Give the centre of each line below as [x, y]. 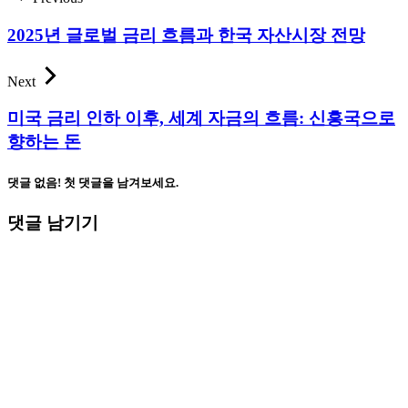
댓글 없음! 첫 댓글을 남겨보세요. [93, 182]
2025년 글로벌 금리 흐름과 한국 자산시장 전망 [186, 35]
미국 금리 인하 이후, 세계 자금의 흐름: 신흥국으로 [201, 118]
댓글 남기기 [53, 222]
